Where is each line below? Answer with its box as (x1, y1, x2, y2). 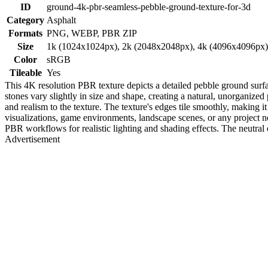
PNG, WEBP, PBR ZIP (47, 28, 137, 38)
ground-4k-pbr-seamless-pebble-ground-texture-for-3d (47, 1, 251, 12)
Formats (8, 28, 42, 38)
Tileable (9, 67, 42, 78)
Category (7, 14, 44, 25)
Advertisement (5, 133, 60, 144)
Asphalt (47, 14, 76, 25)
